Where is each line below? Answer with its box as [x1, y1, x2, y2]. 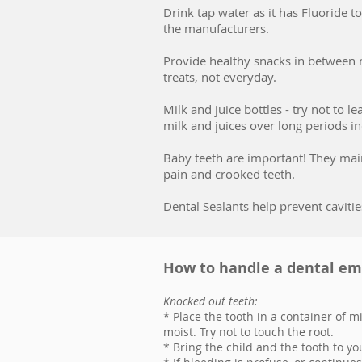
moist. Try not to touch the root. [163, 324, 334, 339]
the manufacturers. [163, 20, 269, 36]
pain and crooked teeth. [163, 166, 295, 182]
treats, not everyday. [163, 69, 276, 85]
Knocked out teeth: [163, 293, 258, 309]
